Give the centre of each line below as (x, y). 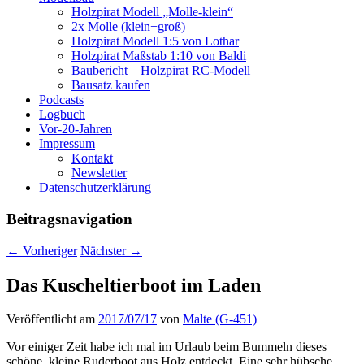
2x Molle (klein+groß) (128, 27)
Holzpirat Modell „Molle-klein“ (152, 12)
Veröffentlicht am (52, 319)
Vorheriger (48, 250)
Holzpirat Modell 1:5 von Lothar (155, 41)
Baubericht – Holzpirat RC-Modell (161, 71)
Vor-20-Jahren (76, 129)
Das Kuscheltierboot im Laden (134, 285)
